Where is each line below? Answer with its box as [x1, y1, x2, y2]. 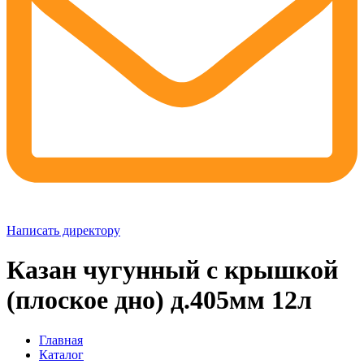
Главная [39, 332, 83, 347]
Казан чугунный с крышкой [6, 255, 338, 285]
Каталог [39, 347, 84, 362]
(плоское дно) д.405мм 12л [6, 285, 312, 315]
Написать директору [6, 223, 120, 237]
